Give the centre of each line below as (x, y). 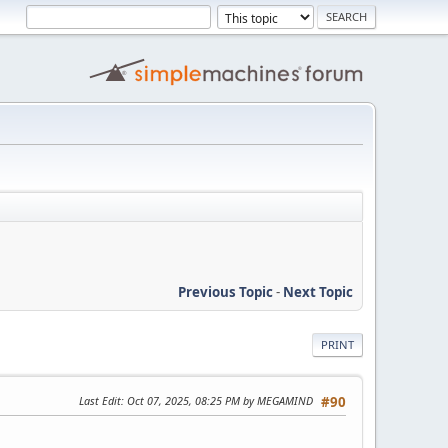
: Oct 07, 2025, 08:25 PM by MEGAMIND (217, 400)
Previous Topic (225, 291)
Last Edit (100, 400)
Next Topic (318, 291)
